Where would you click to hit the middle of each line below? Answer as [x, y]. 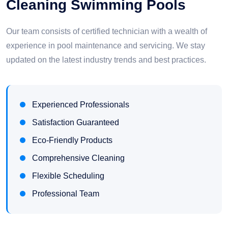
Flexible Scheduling [68, 176]
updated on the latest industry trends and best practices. [106, 60]
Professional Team [66, 194]
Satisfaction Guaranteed [76, 123]
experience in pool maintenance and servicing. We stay [106, 46]
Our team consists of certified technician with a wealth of [107, 32]
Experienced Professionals [81, 105]
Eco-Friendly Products [72, 140]
